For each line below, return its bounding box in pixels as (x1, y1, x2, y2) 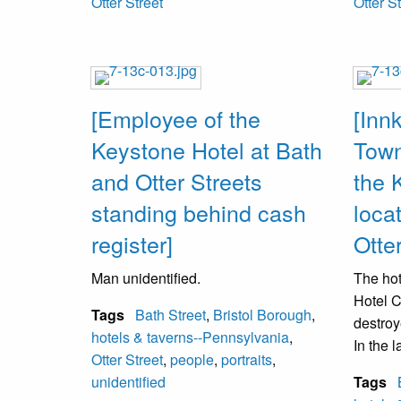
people (170, 348, 214, 370)
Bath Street (135, 303, 206, 325)
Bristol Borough (213, 303, 311, 325)
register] (91, 226, 173, 260)
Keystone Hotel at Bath (91, 132, 322, 166)
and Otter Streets (91, 164, 262, 197)
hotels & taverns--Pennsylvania (91, 326, 289, 347)
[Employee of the (91, 101, 260, 134)
